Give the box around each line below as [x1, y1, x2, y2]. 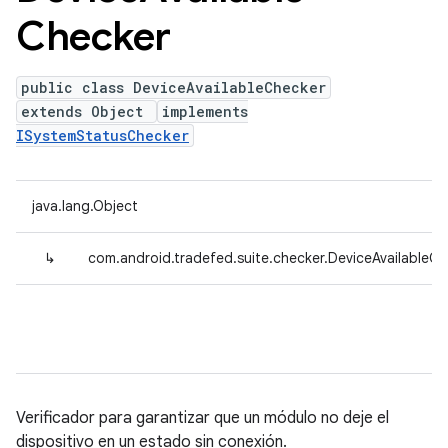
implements [162, 102, 248, 121]
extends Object [21, 102, 152, 121]
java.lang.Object [32, 197, 138, 215]
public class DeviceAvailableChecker [21, 78, 326, 97]
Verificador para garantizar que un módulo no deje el [16, 408, 389, 428]
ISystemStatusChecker [16, 126, 189, 145]
